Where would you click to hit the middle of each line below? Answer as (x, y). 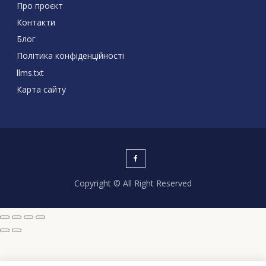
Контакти (36, 22)
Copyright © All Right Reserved (133, 183)
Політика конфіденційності (70, 56)
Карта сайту (41, 89)
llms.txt (30, 72)
